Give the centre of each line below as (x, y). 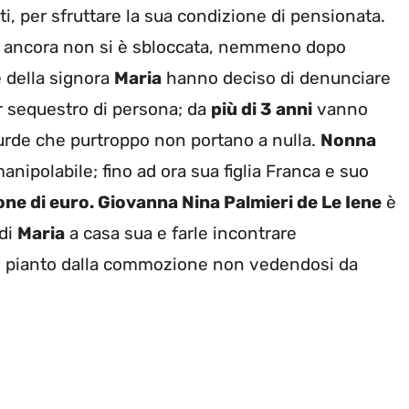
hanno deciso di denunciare (276, 79)
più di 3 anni (262, 110)
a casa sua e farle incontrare (181, 234)
